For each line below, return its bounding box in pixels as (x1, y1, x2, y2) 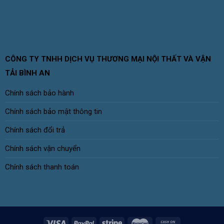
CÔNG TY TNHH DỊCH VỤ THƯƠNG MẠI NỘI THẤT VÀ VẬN (4, 54, 211, 64)
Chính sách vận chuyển (4, 144, 80, 153)
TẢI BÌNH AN (4, 68, 50, 78)
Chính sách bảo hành (4, 88, 74, 98)
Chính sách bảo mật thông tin (4, 107, 102, 116)
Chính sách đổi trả (4, 125, 65, 135)
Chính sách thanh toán (4, 162, 79, 172)
